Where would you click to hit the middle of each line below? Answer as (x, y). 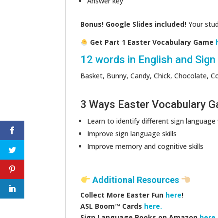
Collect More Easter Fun (123, 195)
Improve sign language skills (132, 134)
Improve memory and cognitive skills (145, 146)
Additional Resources (136, 180)
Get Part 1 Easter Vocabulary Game (152, 42)
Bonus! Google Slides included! (134, 24)
